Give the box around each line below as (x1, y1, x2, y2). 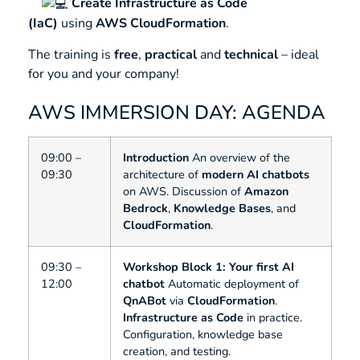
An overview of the (189, 149, 290, 166)
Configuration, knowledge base (123, 326, 283, 343)
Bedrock (123, 200, 168, 217)
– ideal (278, 45, 319, 63)
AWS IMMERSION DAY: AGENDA (28, 100, 325, 126)
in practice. (243, 309, 302, 326)
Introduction (123, 149, 189, 166)
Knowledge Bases (174, 200, 271, 217)
